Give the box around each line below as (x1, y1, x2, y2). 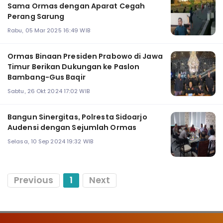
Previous (14, 174, 53, 187)
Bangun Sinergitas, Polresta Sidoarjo (7, 112, 147, 122)
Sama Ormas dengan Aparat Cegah (7, 1, 145, 11)
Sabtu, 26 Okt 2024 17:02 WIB (7, 87, 90, 95)
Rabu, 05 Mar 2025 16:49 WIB (7, 26, 90, 34)
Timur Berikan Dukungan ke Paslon (7, 62, 140, 72)
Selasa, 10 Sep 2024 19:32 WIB (7, 137, 93, 145)
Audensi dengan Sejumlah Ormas (7, 122, 136, 133)
